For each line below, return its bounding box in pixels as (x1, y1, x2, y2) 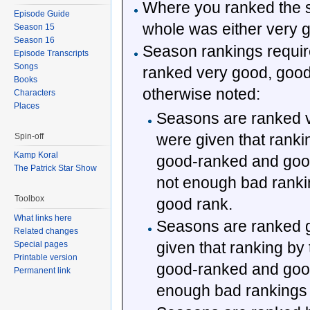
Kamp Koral (14, 150, 58, 161)
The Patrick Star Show (14, 163, 97, 174)
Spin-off (15, 131, 44, 141)
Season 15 (14, 21, 55, 32)
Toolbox (15, 194, 44, 204)
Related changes (14, 226, 78, 236)
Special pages (14, 239, 68, 249)
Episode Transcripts (14, 48, 89, 58)
